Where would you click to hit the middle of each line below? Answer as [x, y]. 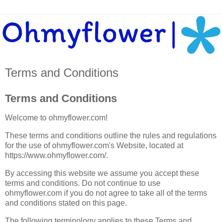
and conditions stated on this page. [66, 203]
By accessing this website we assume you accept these [102, 173]
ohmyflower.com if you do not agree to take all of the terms [106, 193]
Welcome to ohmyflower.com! [56, 118]
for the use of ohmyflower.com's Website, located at [94, 146]
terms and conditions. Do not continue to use [83, 183]
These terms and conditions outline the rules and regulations [111, 136]
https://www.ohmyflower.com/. [56, 156]
